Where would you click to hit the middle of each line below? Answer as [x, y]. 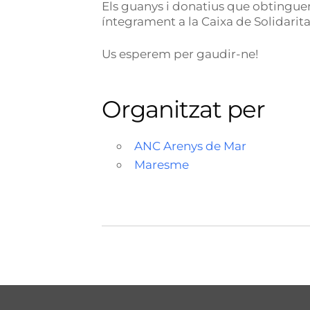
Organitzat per [183, 109]
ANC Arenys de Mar [190, 146]
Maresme [161, 164]
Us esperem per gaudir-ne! [180, 54]
